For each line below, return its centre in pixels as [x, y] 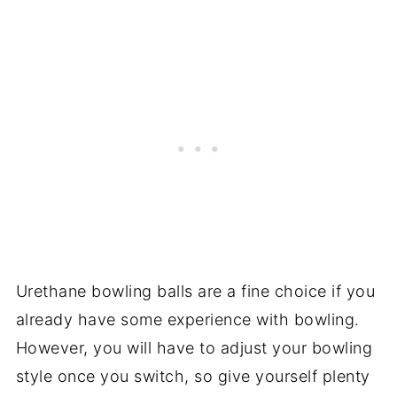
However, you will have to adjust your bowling [194, 347]
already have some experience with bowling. [187, 319]
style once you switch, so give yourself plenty [193, 376]
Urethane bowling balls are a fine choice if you [195, 291]
